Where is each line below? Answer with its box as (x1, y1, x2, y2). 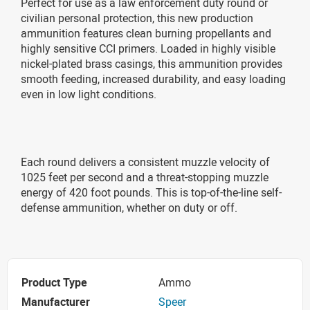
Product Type (21, 275, 87, 291)
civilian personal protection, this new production (21, 10, 253, 26)
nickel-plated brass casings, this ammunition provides (21, 55, 282, 71)
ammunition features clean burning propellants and (21, 25, 271, 41)
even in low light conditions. (21, 86, 156, 102)
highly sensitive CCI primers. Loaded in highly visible (21, 40, 275, 56)
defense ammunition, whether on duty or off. (21, 199, 237, 215)
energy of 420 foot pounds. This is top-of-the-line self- (21, 184, 282, 200)
